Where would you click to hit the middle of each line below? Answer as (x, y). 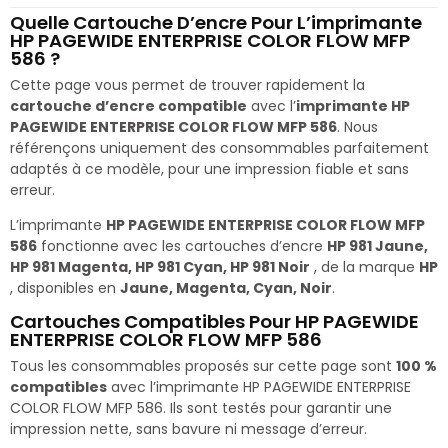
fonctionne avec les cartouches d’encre (182, 245)
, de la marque (364, 266)
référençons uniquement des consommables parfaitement (219, 147)
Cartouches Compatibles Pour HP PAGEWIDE (214, 321)
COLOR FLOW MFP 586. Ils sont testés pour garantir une (201, 407)
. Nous (357, 126)
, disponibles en (65, 287)
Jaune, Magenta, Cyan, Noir (226, 287)
